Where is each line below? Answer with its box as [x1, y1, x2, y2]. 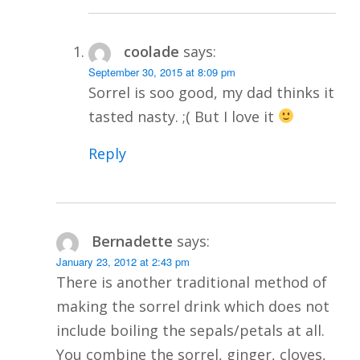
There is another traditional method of [56, 272, 327, 292]
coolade [123, 41, 179, 61]
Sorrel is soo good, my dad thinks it [88, 82, 334, 102]
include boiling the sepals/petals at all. [56, 320, 325, 340]
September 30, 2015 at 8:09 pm [88, 63, 235, 80]
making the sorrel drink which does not [56, 296, 329, 316]
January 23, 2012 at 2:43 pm [56, 253, 190, 269]
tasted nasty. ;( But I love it [88, 106, 278, 126]
